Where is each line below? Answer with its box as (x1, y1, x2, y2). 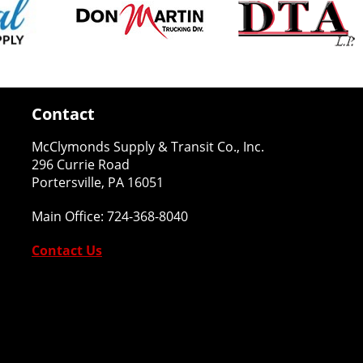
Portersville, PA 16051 (32, 173, 164, 191)
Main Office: (32, 207, 107, 225)
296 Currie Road (32, 156, 130, 173)
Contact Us (32, 241, 102, 259)
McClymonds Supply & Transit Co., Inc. (32, 138, 264, 156)
